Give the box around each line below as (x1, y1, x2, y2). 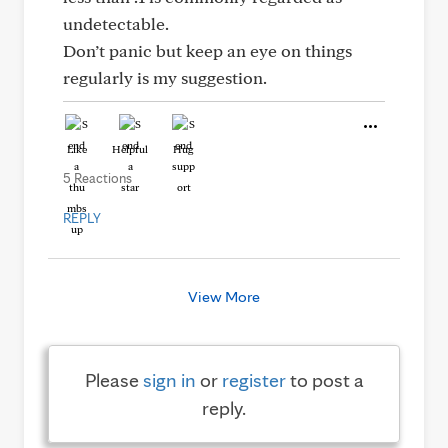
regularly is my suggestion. (63, 67, 267, 88)
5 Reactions (63, 170, 132, 186)
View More (188, 287, 260, 306)
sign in (142, 368, 196, 392)
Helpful (112, 142, 148, 156)
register (221, 368, 286, 392)
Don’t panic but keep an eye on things (63, 40, 352, 61)
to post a (285, 368, 364, 392)
